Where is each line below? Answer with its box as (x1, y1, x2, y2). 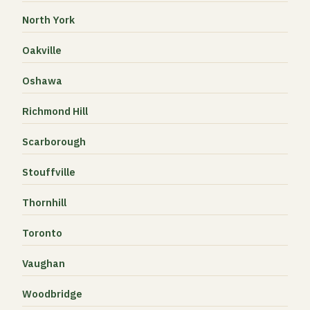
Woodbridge (22, 287, 82, 300)
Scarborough (22, 135, 86, 148)
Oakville (22, 44, 62, 57)
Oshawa (22, 74, 62, 87)
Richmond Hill (22, 104, 88, 118)
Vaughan (22, 257, 65, 270)
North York (22, 13, 75, 26)
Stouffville (22, 165, 75, 179)
